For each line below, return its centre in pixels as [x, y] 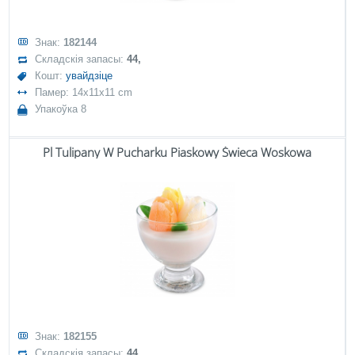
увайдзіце [90, 76]
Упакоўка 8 [61, 109]
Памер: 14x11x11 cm [84, 92]
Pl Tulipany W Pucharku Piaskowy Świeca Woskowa [177, 152]
